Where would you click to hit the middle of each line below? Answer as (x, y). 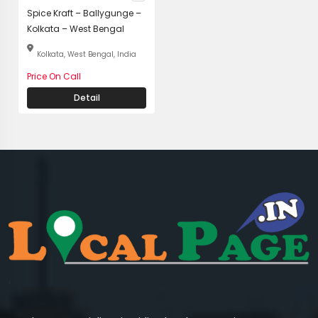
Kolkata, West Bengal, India (87, 54)
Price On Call (54, 76)
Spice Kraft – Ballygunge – (84, 13)
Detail (87, 98)
